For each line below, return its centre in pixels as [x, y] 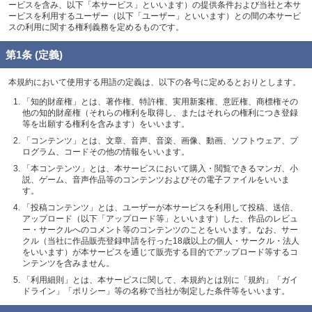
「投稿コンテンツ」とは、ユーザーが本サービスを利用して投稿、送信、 [160, 207]
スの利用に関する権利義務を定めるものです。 [96, 27]
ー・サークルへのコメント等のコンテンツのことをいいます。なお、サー [160, 229]
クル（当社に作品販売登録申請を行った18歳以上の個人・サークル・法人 [161, 241]
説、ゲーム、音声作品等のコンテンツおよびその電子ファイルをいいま [156, 179]
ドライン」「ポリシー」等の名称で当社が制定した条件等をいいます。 [156, 291]
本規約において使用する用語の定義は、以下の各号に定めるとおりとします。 [155, 82]
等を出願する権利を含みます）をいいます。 [106, 124]
